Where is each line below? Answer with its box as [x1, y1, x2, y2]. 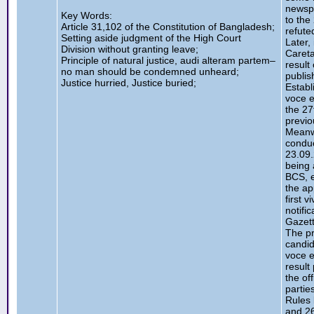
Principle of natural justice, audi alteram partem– [61, 55, 275, 66]
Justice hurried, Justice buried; [61, 77, 196, 88]
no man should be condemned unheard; [61, 66, 239, 77]
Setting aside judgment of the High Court [61, 32, 241, 43]
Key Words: [61, 10, 112, 21]
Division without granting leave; [61, 43, 198, 55]
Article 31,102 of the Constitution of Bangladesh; [61, 21, 275, 32]
